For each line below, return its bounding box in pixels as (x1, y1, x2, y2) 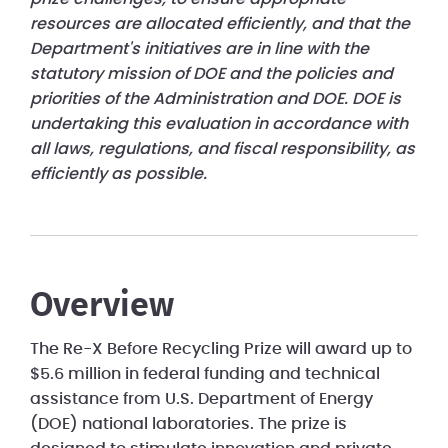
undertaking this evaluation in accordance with (30, 116, 408, 133)
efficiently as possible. (30, 166, 207, 183)
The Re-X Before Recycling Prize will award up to (30, 341, 412, 358)
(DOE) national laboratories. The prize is (30, 416, 347, 433)
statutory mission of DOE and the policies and (30, 66, 393, 83)
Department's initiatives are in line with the (30, 41, 369, 58)
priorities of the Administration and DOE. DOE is (30, 91, 401, 108)
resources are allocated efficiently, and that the (30, 16, 410, 33)
